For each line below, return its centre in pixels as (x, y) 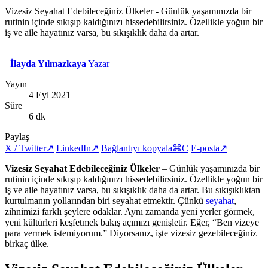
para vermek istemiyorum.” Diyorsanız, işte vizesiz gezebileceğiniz (131, 233)
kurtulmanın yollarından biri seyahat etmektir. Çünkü (105, 201)
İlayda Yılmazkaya (48, 64)
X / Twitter (25, 148)
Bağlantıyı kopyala (137, 148)
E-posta (205, 148)
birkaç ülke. (27, 244)
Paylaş (17, 137)
